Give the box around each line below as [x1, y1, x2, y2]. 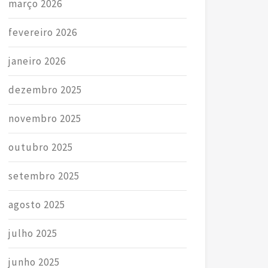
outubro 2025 [8, 140, 73, 154]
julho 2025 [8, 226, 57, 240]
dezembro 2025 [8, 83, 82, 96]
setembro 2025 [8, 169, 80, 182]
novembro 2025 [8, 111, 81, 125]
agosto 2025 [8, 197, 65, 211]
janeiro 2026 [8, 54, 66, 68]
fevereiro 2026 [8, 25, 77, 39]
